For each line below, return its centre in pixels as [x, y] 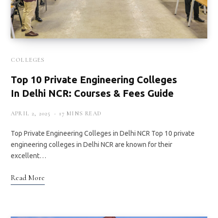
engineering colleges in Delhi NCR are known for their [91, 145]
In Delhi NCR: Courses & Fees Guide [92, 93]
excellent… [28, 156]
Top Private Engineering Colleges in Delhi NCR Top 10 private [103, 134]
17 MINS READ [80, 114]
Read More [28, 178]
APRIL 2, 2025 [31, 114]
